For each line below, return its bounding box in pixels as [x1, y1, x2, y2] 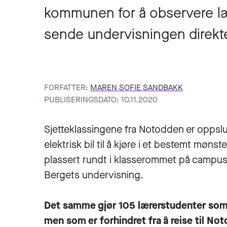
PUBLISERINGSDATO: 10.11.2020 [44, 94, 158, 105]
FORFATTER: [44, 82, 90, 93]
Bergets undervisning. [44, 168, 143, 182]
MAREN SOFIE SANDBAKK [90, 82, 183, 93]
